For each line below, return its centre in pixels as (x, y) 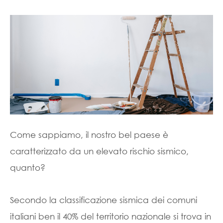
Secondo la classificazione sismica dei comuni (104, 200)
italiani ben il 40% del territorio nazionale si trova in (111, 216)
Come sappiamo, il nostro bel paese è (89, 135)
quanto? (28, 167)
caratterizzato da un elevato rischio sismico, (99, 151)
